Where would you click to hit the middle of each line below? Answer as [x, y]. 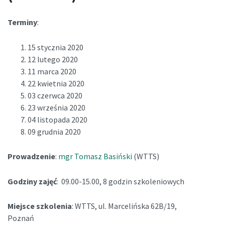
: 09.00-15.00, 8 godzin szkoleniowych [121, 181]
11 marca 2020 [52, 71]
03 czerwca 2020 [55, 95]
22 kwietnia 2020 [56, 83]
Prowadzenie [31, 156]
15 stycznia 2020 [55, 47]
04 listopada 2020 [58, 119]
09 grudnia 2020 [54, 131]
